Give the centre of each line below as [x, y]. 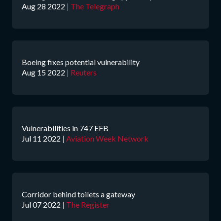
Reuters [84, 72]
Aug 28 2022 [43, 6]
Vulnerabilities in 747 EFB [65, 128]
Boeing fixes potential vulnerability [81, 62]
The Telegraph [95, 6]
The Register [88, 204]
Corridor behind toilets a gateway [78, 194]
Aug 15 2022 [43, 72]
